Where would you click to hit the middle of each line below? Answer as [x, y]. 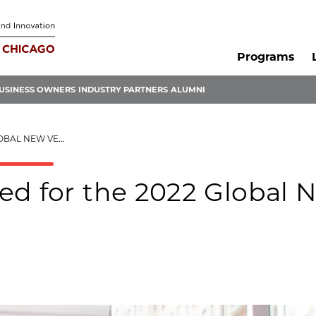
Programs [265, 57]
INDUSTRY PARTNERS [123, 90]
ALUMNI [188, 90]
